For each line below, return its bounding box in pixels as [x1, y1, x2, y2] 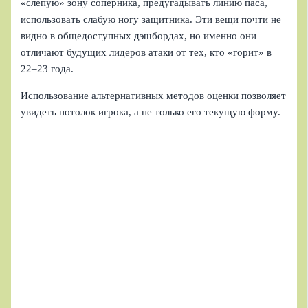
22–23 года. [21, 63, 74, 74]
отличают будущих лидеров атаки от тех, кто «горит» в [21, 46, 272, 58]
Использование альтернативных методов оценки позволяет [21, 89, 287, 101]
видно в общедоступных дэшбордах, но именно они [21, 30, 257, 41]
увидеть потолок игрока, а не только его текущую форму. [21, 106, 281, 118]
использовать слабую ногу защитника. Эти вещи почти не [21, 13, 282, 25]
